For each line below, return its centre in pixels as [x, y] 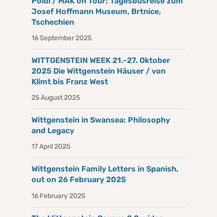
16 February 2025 [58, 196]
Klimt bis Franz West [70, 81]
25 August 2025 [56, 98]
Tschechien [53, 22]
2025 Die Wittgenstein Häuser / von [99, 71]
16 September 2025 [62, 38]
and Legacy [53, 131]
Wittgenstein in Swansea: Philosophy [101, 120]
